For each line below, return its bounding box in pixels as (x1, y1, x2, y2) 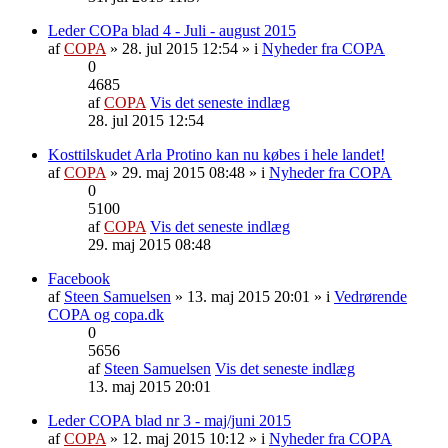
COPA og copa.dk (48, 305, 164, 323)
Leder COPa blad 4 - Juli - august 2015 (48, 21, 296, 39)
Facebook (48, 269, 110, 287)
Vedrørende (334, 287, 407, 305)
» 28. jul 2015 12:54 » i (106, 39, 262, 57)
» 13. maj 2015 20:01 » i (171, 287, 334, 305)
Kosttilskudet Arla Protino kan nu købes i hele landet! (48, 145, 385, 163)
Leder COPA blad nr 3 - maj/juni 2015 (48, 411, 291, 429)
